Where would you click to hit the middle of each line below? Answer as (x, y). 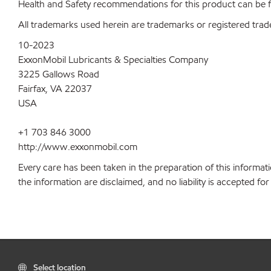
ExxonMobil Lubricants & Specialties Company (113, 60)
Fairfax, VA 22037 (55, 89)
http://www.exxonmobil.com (78, 147)
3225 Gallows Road (59, 74)
